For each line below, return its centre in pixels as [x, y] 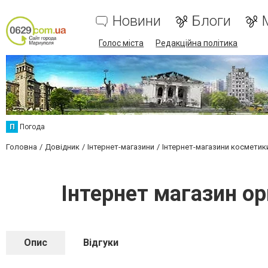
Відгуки [101, 243]
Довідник [62, 147]
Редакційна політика [197, 43]
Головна [22, 147]
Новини [137, 21]
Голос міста [121, 43]
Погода [32, 127]
